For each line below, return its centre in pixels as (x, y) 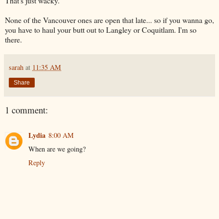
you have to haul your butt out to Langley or (73, 29)
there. (13, 39)
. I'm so (185, 29)
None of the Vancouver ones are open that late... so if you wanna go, (109, 20)
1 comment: (26, 109)
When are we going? (57, 149)
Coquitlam (158, 29)
